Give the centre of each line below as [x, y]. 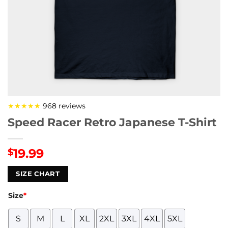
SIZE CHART [38, 174]
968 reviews [63, 106]
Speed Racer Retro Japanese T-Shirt [112, 122]
